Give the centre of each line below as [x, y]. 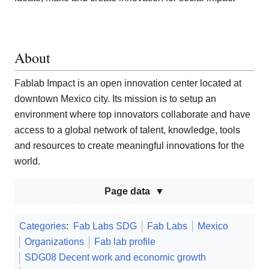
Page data [127, 192]
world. [27, 162]
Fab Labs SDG [105, 226]
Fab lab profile [125, 242]
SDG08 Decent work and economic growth [115, 258]
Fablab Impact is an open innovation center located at [128, 83]
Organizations [54, 242]
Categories [43, 226]
